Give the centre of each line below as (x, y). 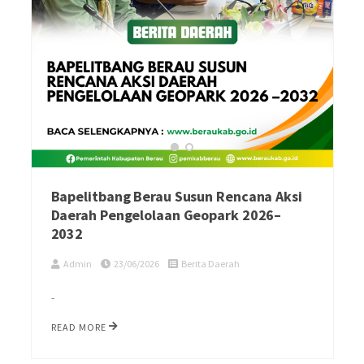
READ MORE (80, 327)
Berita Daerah (210, 263)
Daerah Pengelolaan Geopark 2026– (166, 214)
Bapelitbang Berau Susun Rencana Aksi (176, 196)
